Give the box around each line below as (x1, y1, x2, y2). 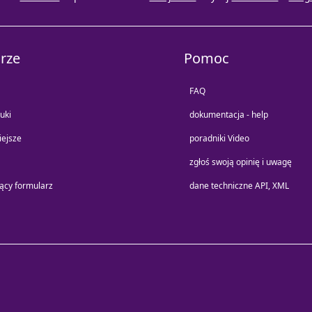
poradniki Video (189, 132, 249, 145)
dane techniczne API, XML (189, 180, 289, 192)
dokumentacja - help (189, 109, 268, 121)
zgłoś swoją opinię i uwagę (189, 156, 292, 169)
